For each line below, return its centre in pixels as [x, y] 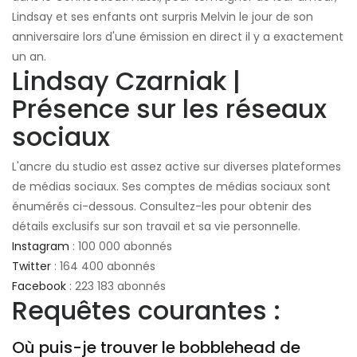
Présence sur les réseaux [169, 108]
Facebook [39, 286]
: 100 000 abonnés [121, 246]
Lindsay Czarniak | [126, 80]
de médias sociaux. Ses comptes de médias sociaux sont [171, 186]
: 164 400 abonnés [103, 266]
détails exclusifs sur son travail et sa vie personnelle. [156, 226]
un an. [29, 56]
